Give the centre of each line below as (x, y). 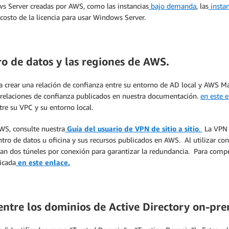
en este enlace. (43, 162)
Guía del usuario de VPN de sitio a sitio (132, 128)
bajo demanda (173, 6)
